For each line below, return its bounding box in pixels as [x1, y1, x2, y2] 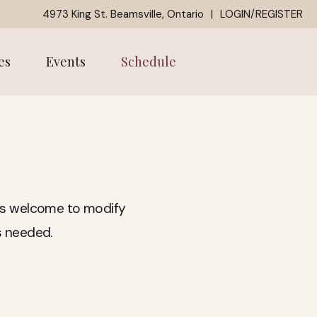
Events [46, 53, 86, 70]
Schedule [121, 53, 176, 70]
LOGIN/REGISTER [220, 6, 303, 21]
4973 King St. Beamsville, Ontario [42, 6, 204, 21]
